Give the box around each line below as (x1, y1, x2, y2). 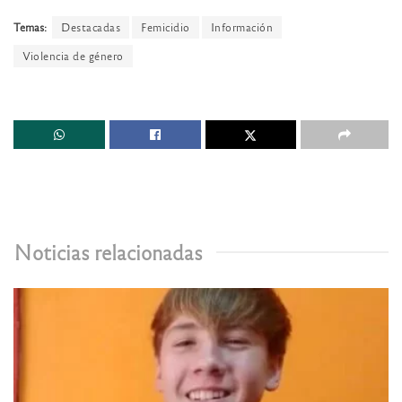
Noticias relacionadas (13, 239, 203, 266)
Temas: (13, 19, 47, 34)
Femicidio (141, 19, 190, 34)
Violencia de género (22, 48, 124, 63)
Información (210, 19, 273, 34)
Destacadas (61, 19, 120, 34)
